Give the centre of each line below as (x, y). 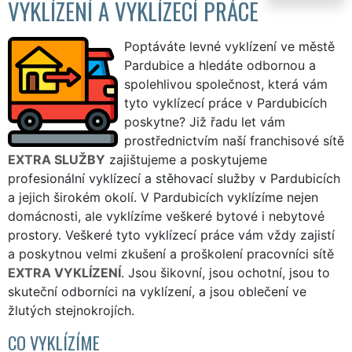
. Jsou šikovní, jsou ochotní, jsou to (225, 272)
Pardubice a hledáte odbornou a (220, 65)
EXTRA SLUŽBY (57, 159)
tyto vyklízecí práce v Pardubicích (225, 103)
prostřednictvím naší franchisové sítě (234, 140)
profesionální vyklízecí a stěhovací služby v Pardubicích (174, 178)
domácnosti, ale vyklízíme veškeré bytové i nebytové (166, 216)
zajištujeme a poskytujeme (186, 159)
